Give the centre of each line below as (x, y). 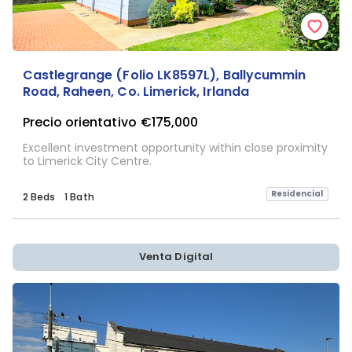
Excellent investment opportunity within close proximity (175, 147)
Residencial (297, 194)
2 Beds (38, 196)
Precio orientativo (79, 123)
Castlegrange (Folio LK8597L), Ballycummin (164, 75)
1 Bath (79, 196)
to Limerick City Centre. (87, 161)
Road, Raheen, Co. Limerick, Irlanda (136, 91)
